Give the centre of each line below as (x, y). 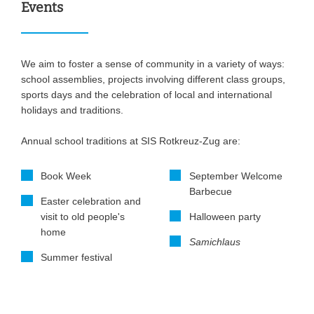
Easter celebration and (90, 201)
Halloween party (225, 216)
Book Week (66, 176)
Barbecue (210, 191)
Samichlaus (214, 241)
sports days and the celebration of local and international (146, 94)
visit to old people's (82, 216)
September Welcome (235, 176)
